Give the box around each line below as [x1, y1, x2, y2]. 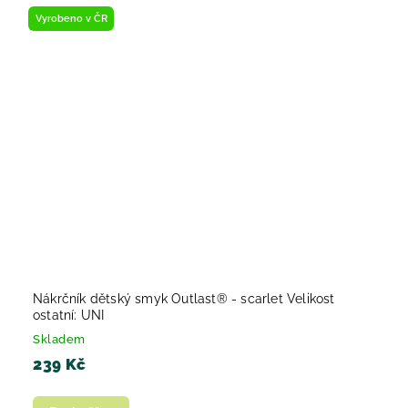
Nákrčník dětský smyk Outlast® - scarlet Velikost [33, 291, 335, 306]
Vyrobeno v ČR [35, 12, 107, 25]
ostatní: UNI [33, 307, 105, 322]
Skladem [33, 331, 86, 346]
